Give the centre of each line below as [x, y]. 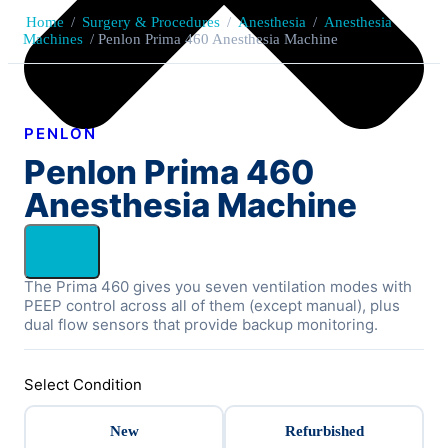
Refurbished [324, 431]
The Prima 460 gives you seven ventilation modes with [218, 287]
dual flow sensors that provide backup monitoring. [201, 325]
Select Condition [83, 385]
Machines [53, 39]
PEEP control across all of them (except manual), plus [212, 306]
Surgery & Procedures [151, 22]
